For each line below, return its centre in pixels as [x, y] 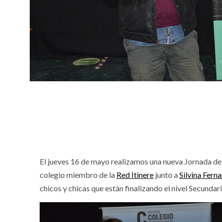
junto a [166, 174]
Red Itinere [135, 174]
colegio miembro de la [78, 174]
